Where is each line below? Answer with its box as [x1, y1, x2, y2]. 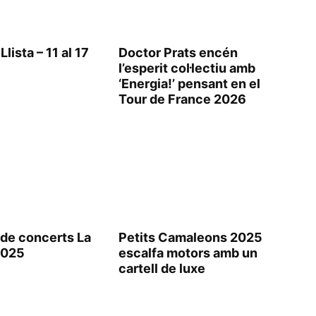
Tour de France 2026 [119, 92, 246, 107]
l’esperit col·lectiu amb [119, 61, 255, 75]
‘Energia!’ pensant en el [119, 76, 260, 91]
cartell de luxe [119, 261, 205, 276]
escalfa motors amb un [119, 245, 257, 260]
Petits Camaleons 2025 [119, 230, 262, 245]
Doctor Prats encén [119, 45, 238, 60]
